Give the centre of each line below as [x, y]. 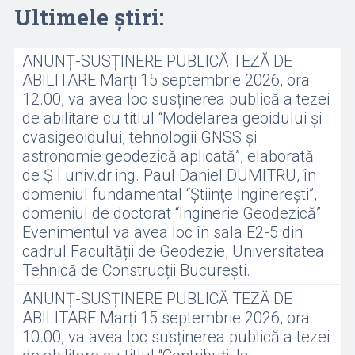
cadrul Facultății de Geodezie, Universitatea [173, 251]
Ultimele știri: [89, 17]
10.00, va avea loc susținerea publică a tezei [176, 337]
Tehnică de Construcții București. [136, 270]
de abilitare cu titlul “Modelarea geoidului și [172, 118]
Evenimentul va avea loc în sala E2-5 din [162, 232]
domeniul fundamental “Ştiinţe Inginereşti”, [169, 194]
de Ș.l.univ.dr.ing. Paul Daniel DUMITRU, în [169, 175]
